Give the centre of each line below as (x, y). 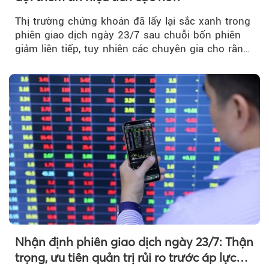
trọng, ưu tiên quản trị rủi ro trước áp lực (125, 258)
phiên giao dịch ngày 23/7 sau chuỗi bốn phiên (128, 35)
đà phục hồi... (48, 63)
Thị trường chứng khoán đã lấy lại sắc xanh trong (133, 21)
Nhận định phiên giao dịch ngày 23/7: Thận (134, 242)
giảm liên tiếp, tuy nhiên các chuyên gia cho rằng (132, 49)
